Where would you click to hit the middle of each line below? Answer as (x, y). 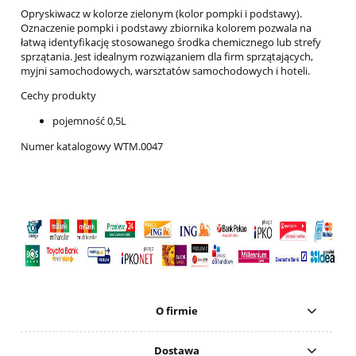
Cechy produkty (58, 96)
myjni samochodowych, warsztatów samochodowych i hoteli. (165, 71)
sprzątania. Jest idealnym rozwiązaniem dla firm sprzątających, (167, 57)
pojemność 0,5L (89, 121)
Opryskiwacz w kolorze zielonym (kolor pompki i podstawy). (161, 14)
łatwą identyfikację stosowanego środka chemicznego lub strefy (171, 43)
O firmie (176, 310)
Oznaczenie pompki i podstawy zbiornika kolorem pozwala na (166, 28)
